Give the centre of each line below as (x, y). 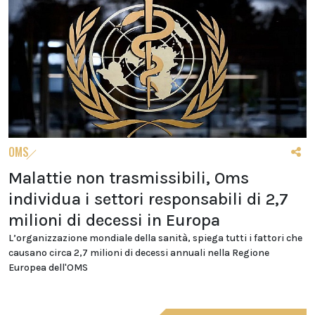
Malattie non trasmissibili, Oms (129, 178)
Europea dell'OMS (48, 267)
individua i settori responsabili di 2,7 (148, 199)
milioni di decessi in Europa (114, 220)
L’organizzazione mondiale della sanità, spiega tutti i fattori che (155, 238)
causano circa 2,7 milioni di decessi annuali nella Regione (139, 252)
